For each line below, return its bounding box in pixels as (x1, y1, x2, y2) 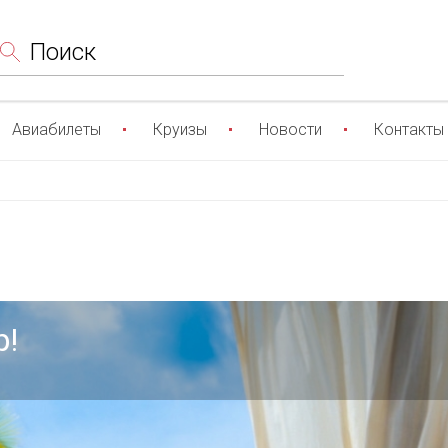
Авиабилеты (11, 120, 101, 139)
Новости (258, 120, 322, 139)
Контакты (373, 120, 444, 139)
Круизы (152, 120, 207, 139)
